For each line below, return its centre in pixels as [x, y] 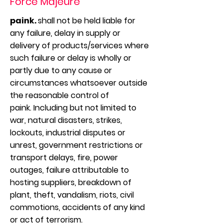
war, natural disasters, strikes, [66, 120]
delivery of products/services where [79, 46]
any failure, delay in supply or [65, 33]
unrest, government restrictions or [76, 145]
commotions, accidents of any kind [77, 207]
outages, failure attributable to [69, 170]
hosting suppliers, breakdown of [71, 182]
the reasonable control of [59, 95]
